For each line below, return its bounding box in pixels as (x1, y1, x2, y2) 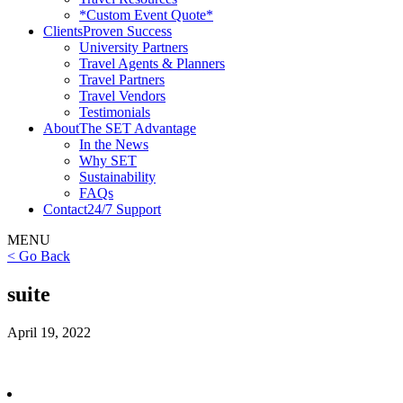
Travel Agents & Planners (79, 55, 225, 71)
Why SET (79, 152, 137, 168)
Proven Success (83, 22, 172, 39)
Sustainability (79, 168, 156, 184)
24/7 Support (87, 201, 161, 217)
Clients (43, 22, 83, 39)
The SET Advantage (79, 120, 196, 136)
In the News (79, 136, 148, 152)
